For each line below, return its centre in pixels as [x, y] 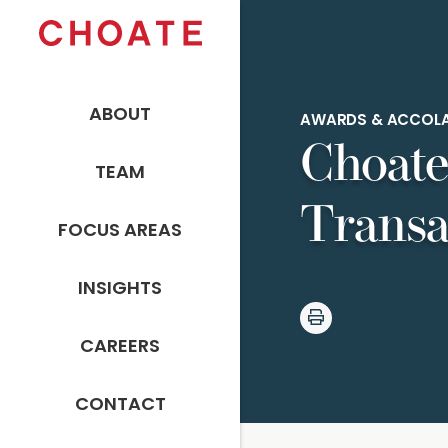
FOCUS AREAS [120, 231]
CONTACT [120, 405]
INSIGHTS [120, 289]
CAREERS [120, 347]
